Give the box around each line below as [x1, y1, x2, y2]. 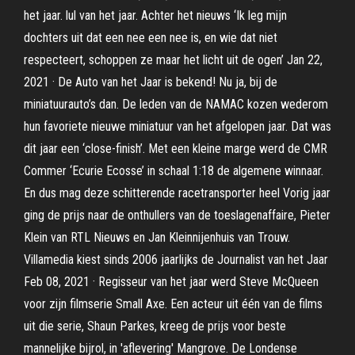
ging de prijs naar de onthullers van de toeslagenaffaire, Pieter [24, 208, 330, 223]
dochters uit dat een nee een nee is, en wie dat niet [24, 30, 277, 45]
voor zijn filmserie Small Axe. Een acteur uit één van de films [24, 296, 323, 311]
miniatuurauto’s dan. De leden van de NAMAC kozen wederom [24, 97, 328, 112]
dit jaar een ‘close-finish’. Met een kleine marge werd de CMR [24, 141, 327, 156]
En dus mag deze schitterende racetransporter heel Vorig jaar [24, 185, 330, 200]
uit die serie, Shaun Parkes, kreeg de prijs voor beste [24, 319, 286, 334]
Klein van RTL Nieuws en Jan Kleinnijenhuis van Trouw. [24, 230, 290, 245]
